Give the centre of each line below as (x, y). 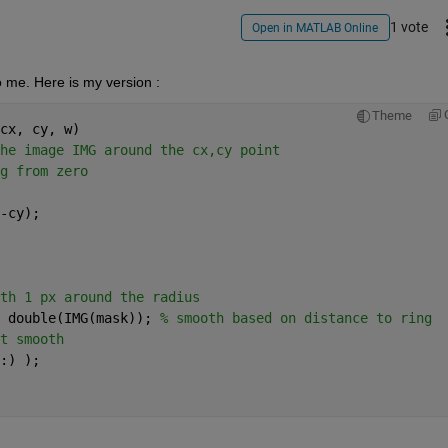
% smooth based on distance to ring (295, 318)
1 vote (408, 26)
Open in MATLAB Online (315, 27)
